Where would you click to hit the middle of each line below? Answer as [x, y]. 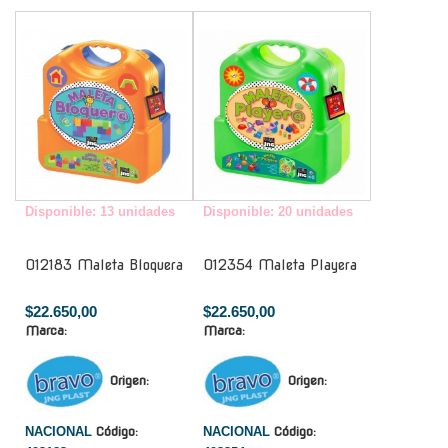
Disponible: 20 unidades [278, 211]
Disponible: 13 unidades [100, 211]
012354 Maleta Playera [280, 264]
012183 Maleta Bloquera [104, 264]
